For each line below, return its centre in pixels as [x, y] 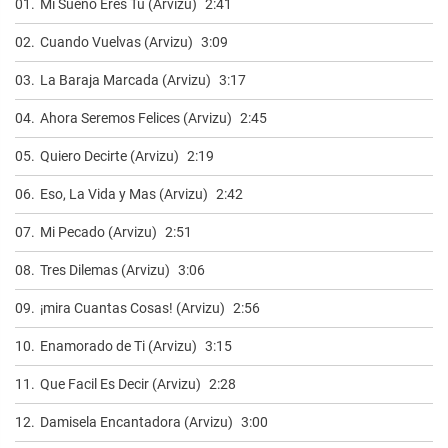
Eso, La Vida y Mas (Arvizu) [124, 193]
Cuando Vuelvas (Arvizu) [116, 41]
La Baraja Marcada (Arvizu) [125, 79]
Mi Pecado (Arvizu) [98, 231]
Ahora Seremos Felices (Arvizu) [136, 117]
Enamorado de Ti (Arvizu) [118, 345]
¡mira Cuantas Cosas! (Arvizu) [132, 307]
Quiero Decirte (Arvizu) [109, 155]
